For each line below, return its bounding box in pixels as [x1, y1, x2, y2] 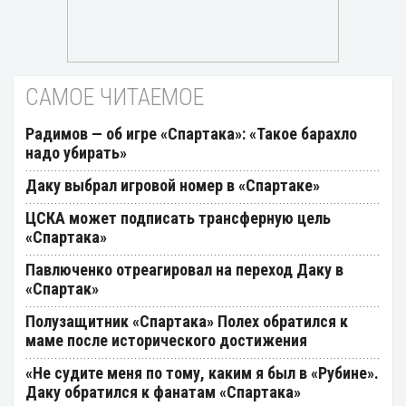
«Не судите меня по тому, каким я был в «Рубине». [25, 362, 379, 382]
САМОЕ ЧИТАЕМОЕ [25, 82, 204, 111]
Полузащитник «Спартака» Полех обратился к [25, 311, 348, 331]
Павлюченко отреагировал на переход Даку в [25, 259, 343, 279]
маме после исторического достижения [25, 330, 307, 350]
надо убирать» [25, 142, 127, 162]
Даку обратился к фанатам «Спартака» [25, 382, 301, 401]
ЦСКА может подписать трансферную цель [25, 208, 331, 227]
